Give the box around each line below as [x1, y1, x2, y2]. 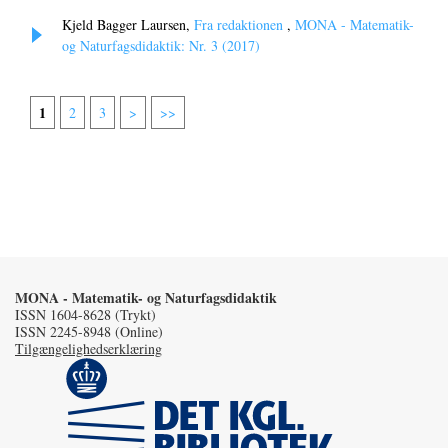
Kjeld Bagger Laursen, [62, 15, 194, 35]
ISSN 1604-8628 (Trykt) [15, 305, 156, 325]
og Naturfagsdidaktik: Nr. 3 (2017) [62, 36, 260, 56]
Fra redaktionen [194, 15, 287, 35]
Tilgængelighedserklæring [15, 339, 162, 359]
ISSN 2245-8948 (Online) [15, 322, 163, 342]
